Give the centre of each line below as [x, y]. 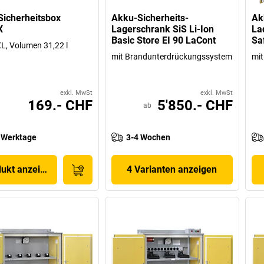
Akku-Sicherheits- [150, 18]
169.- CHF [60, 106]
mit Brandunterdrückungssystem [172, 57]
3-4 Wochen [148, 138]
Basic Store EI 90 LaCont [164, 41]
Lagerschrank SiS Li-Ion [163, 29]
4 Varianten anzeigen [172, 170]
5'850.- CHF [195, 106]
